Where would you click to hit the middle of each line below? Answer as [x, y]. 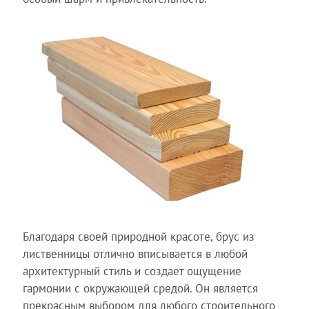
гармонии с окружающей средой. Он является [140, 288]
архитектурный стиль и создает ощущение [132, 271]
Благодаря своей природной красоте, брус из [138, 236]
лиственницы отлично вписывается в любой [135, 253]
